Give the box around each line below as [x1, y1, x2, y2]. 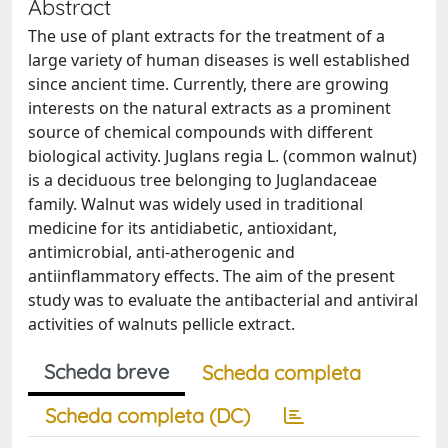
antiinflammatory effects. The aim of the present [28, 265, 395, 287]
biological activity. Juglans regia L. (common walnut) [28, 145, 417, 167]
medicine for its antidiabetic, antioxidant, [28, 217, 337, 239]
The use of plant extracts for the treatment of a [28, 25, 385, 47]
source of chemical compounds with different [28, 121, 373, 143]
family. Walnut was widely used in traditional [28, 193, 363, 215]
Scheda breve [44, 359, 169, 384]
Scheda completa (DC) [45, 403, 250, 428]
